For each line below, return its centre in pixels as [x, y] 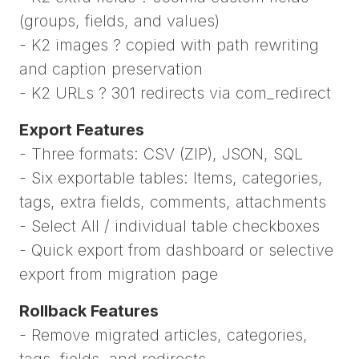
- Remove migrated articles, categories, [163, 335]
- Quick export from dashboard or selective [176, 250]
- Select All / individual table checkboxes [169, 226]
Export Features [82, 129]
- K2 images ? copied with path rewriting [169, 44]
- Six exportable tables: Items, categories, [171, 177]
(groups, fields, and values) [119, 20]
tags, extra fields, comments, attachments [173, 202]
